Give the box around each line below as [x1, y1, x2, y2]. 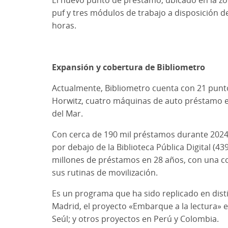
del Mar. [52, 107, 83, 119]
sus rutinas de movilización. [52, 166, 158, 178]
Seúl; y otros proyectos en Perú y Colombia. [52, 213, 219, 224]
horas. [52, 19, 76, 31]
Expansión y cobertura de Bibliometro [52, 61, 205, 73]
